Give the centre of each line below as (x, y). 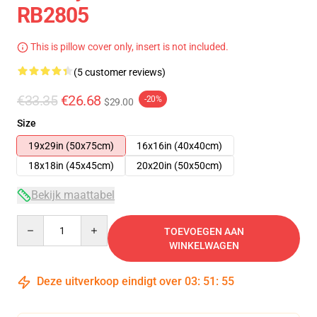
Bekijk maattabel (73, 195)
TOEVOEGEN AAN (204, 231)
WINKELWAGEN (204, 246)
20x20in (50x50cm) (179, 166)
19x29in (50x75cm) (71, 146)
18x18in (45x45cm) (71, 166)
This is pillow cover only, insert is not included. (128, 47)
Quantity (36, 221)
